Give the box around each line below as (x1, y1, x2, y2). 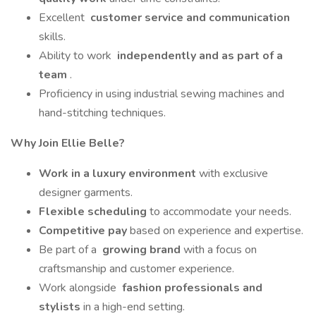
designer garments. (39, 185, 133, 200)
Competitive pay (39, 223, 130, 238)
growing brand (99, 242, 183, 257)
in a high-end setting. (83, 299, 185, 315)
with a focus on (183, 242, 257, 257)
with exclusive (199, 166, 268, 181)
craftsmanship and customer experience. (39, 261, 234, 276)
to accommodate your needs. (150, 204, 291, 219)
